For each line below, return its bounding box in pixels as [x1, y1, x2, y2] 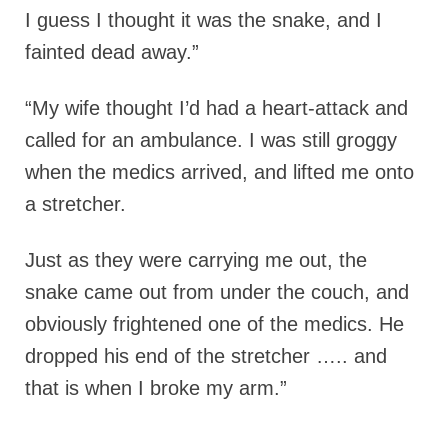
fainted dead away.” [25, 40, 199, 63]
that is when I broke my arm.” [25, 376, 287, 399]
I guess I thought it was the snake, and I [25, 8, 382, 31]
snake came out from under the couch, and [25, 280, 409, 303]
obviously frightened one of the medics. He [25, 312, 404, 335]
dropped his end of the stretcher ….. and [25, 344, 387, 367]
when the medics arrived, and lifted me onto [25, 160, 414, 183]
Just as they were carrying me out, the [25, 248, 367, 271]
